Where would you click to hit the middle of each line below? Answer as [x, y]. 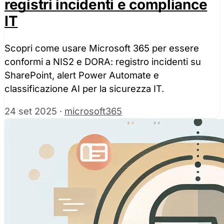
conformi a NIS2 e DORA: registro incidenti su [103, 61]
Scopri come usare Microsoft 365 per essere [102, 48]
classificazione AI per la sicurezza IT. [84, 88]
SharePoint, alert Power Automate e [82, 75]
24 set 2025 [31, 111]
